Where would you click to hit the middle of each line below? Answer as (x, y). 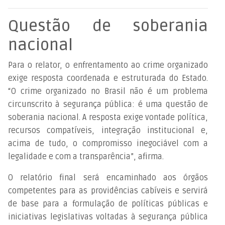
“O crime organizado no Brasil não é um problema (108, 91)
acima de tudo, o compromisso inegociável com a (108, 143)
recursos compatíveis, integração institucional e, (108, 130)
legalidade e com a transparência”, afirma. (86, 156)
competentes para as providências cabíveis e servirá (108, 191)
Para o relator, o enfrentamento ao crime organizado (108, 65)
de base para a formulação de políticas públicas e (108, 204)
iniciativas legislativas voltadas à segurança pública (108, 217)
